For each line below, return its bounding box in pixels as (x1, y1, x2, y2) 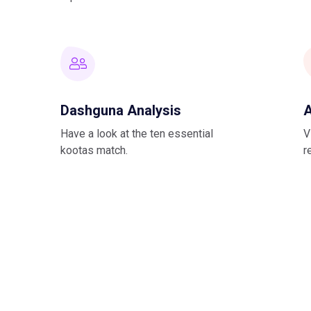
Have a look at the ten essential (60, 127, 213, 140)
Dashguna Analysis (60, 102, 181, 119)
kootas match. (60, 144, 128, 157)
